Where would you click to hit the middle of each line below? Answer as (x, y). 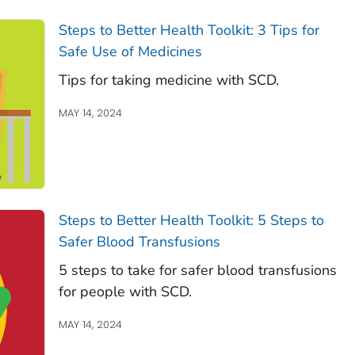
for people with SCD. (125, 292)
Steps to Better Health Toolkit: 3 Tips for (189, 31)
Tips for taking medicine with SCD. (168, 80)
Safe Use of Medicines (130, 52)
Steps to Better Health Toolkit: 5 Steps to (191, 221)
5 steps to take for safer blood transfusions (197, 271)
